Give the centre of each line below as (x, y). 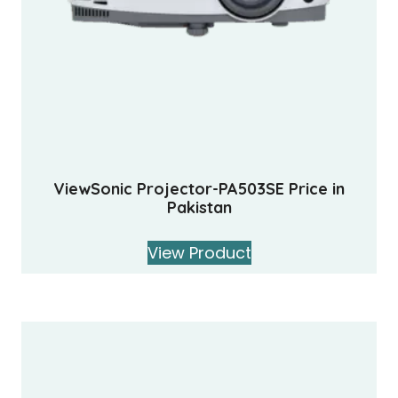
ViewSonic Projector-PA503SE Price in (199, 189)
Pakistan (199, 208)
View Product (199, 253)
